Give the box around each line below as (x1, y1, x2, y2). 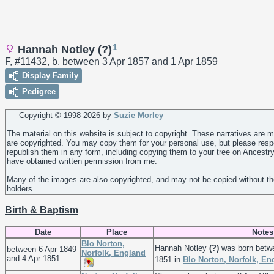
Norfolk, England (81, 248, 146, 258)
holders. (7, 184, 35, 194)
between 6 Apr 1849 (7, 245, 76, 254)
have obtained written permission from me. (7, 157, 157, 166)
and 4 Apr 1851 (7, 254, 60, 264)
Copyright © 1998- (7, 111, 83, 120)
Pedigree (22, 87, 56, 97)
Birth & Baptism (5, 205, 78, 216)
